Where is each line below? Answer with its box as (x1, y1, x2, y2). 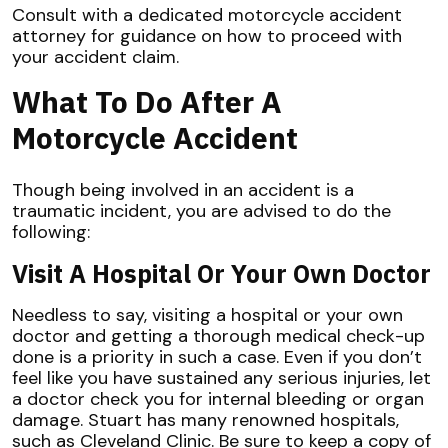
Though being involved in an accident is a (12, 178, 354, 203)
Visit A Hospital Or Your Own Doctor (12, 257, 431, 291)
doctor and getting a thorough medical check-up (12, 324, 425, 349)
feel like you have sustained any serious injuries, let (12, 366, 431, 391)
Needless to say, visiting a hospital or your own (12, 303, 403, 328)
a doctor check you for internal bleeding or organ (12, 387, 424, 412)
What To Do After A (12, 82, 282, 122)
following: (12, 220, 90, 245)
